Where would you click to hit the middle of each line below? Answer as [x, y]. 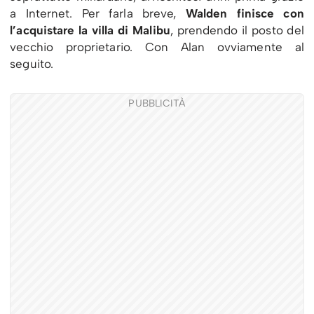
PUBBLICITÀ [157, 103]
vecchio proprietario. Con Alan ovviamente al [157, 47]
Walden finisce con [245, 13]
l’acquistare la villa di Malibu [90, 30]
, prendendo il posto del [237, 30]
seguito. [32, 63]
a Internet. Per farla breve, [98, 13]
